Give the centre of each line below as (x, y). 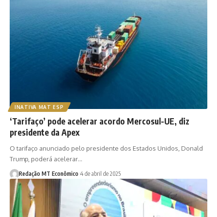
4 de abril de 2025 (100, 174)
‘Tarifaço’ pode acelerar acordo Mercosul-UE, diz (100, 121)
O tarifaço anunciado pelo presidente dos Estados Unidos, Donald (106, 148)
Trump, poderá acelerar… (46, 159)
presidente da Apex (45, 132)
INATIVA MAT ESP (39, 107)
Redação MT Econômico (48, 174)
